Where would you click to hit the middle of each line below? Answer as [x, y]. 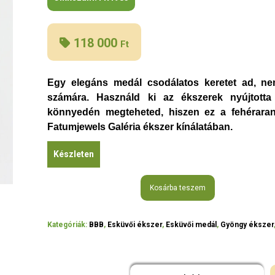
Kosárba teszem [178, 188]
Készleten [74, 154]
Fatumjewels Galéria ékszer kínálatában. [140, 126]
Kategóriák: [68, 225]
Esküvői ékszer [135, 225]
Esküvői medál [192, 225]
